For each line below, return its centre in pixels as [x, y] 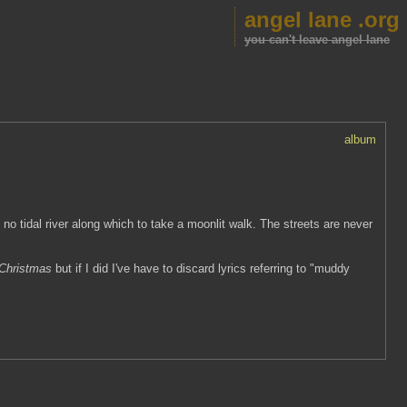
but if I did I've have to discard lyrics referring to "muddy [201, 268]
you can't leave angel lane [317, 40]
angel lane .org [322, 20]
